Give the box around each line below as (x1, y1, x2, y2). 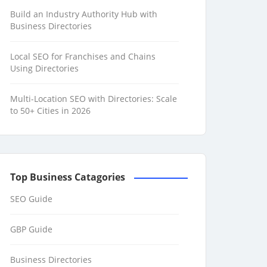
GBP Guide (10, 223, 52, 235)
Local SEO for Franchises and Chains (10, 50, 156, 62)
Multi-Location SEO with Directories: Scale (10, 92, 177, 104)
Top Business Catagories (10, 170, 125, 184)
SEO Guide (10, 193, 52, 204)
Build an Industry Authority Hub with (10, 8, 157, 20)
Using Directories (10, 62, 79, 74)
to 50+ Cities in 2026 (10, 104, 91, 116)
